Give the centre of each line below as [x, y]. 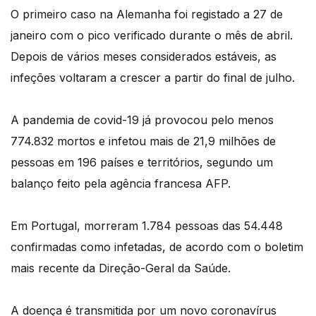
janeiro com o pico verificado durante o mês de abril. [152, 36]
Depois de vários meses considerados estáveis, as [144, 57]
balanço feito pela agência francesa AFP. [121, 184]
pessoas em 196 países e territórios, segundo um [142, 163]
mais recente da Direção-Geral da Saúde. [121, 268]
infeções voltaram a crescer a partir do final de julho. [153, 78]
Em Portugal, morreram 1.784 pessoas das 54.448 [147, 226]
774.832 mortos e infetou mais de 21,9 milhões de [143, 141]
